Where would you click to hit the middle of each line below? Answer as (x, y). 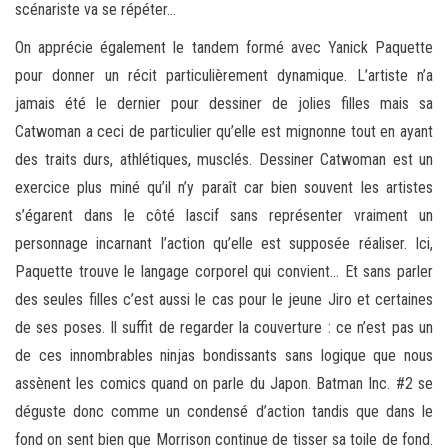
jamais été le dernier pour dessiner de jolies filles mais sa (224, 103)
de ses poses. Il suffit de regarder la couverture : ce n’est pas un (224, 327)
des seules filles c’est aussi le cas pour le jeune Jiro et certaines (224, 299)
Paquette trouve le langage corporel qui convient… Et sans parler (224, 271)
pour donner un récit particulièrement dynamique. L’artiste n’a (224, 75)
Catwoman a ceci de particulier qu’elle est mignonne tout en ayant (224, 131)
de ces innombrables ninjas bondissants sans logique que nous (224, 355)
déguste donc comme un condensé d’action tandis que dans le (224, 411)
